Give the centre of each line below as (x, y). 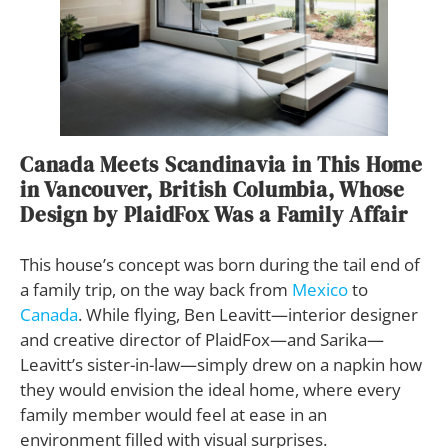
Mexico (320, 290)
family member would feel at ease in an (173, 415)
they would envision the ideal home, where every (210, 390)
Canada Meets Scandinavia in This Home (221, 165)
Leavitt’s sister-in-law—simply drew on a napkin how (221, 365)
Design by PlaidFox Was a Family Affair (214, 215)
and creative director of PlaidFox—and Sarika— (202, 340)
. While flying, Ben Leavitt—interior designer (248, 315)
